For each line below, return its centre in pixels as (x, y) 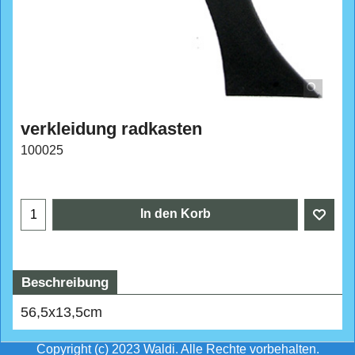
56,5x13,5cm (61, 336)
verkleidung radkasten (111, 129)
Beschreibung (65, 306)
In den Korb (175, 237)
